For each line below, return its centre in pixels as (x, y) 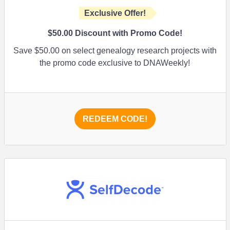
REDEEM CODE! (115, 119)
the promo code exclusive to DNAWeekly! (115, 63)
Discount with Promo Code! (128, 33)
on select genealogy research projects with (138, 51)
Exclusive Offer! (115, 13)
